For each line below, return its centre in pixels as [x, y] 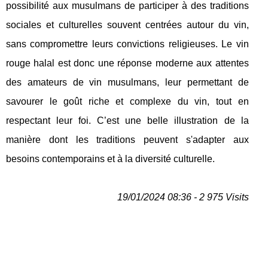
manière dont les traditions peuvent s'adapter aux [127, 140]
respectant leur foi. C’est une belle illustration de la [127, 121]
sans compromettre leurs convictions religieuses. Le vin [127, 44]
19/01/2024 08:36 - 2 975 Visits [183, 197]
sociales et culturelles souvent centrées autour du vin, [127, 25]
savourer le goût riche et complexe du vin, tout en [127, 101]
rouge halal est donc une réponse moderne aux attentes [127, 63]
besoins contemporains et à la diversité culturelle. [110, 159]
